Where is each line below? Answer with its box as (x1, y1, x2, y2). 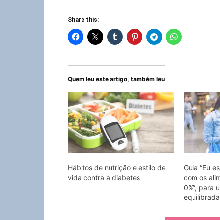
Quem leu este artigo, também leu (68, 75, 165, 82)
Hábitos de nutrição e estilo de (68, 164, 165, 172)
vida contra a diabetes (68, 173, 140, 182)
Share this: (68, 16, 99, 23)
